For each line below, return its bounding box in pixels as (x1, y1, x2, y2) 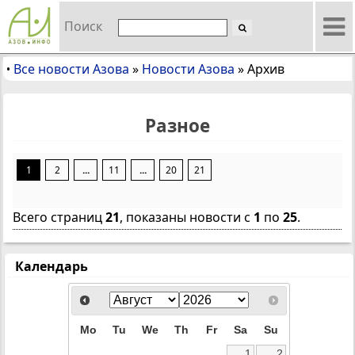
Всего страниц (13, 208, 105, 226)
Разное (145, 113, 210, 138)
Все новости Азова (13, 60, 129, 78)
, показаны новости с (120, 208, 254, 226)
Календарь (9, 258, 94, 275)
